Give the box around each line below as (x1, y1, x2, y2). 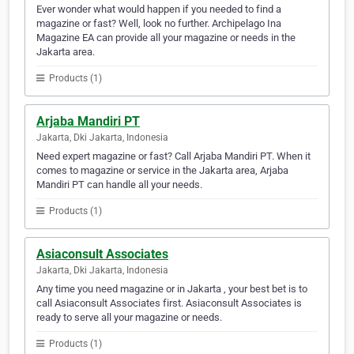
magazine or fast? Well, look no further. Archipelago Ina (36, 17, 281, 30)
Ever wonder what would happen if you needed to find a (36, 3, 281, 16)
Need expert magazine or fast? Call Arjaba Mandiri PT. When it (36, 150, 311, 163)
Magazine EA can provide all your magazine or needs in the (36, 32, 296, 44)
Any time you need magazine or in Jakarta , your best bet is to (36, 283, 307, 296)
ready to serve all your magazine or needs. (36, 311, 222, 324)
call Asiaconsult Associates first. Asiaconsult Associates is (36, 297, 302, 310)
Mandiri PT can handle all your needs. (36, 179, 202, 191)
